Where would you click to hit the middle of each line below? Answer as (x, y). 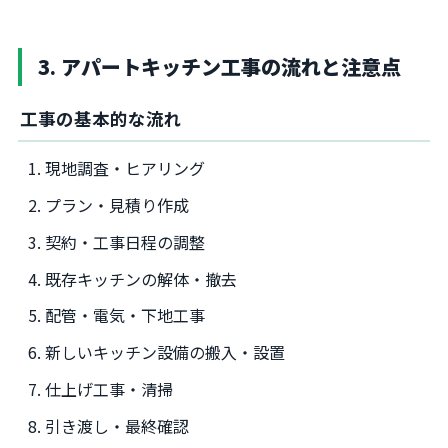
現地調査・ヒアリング (125, 168)
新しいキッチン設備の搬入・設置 (165, 352)
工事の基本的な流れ (101, 118)
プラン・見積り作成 (117, 204)
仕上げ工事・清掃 (109, 388)
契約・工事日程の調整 (125, 241)
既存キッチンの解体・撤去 (141, 278)
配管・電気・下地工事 (125, 315)
